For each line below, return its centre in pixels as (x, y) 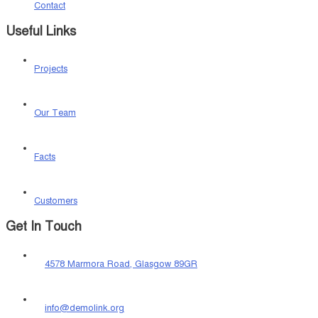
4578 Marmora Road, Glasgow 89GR (121, 264)
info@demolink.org (84, 308)
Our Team (55, 113)
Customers (56, 201)
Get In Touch (44, 227)
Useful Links (41, 31)
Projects (51, 69)
